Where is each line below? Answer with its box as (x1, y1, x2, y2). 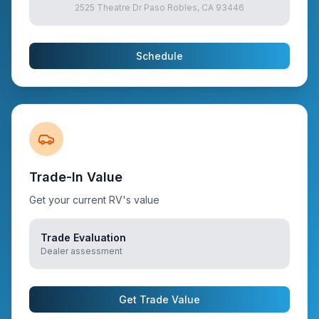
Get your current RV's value (29, 194, 159, 206)
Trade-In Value (29, 169, 122, 184)
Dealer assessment (41, 246, 122, 256)
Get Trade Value (119, 293, 200, 305)
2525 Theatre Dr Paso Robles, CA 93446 (75, 2, 244, 13)
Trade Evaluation (41, 231, 126, 244)
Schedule (136, 50, 183, 62)
